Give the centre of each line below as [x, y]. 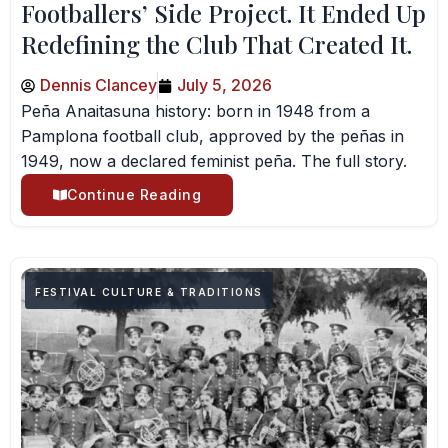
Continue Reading [134, 194]
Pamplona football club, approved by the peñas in [212, 136]
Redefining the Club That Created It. [216, 44]
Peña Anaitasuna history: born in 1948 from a [195, 111]
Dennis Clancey [98, 85]
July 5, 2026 [224, 85]
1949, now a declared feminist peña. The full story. [214, 161]
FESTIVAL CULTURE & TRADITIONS [149, 292]
